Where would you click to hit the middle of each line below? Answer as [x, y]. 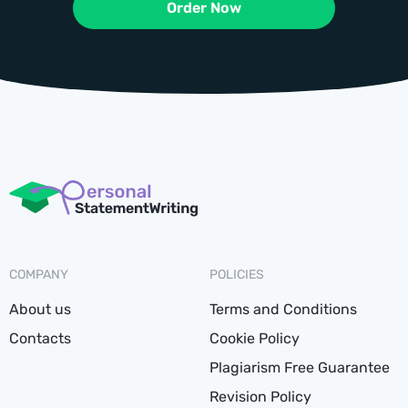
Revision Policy [260, 396]
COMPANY [39, 274]
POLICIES [237, 274]
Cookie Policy [255, 338]
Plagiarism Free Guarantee [300, 367]
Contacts [40, 338]
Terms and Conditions [283, 309]
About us [40, 309]
